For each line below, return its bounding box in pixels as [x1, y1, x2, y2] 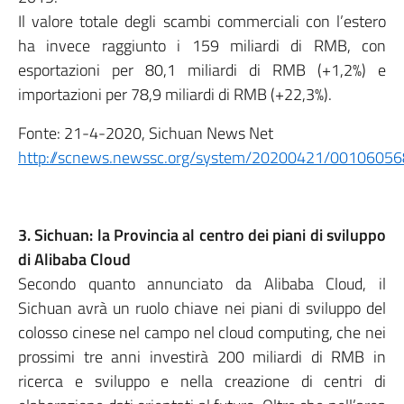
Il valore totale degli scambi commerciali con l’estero [18, 9, 386, 33]
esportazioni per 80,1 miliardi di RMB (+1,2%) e [18, 58, 386, 82]
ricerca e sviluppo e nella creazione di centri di [18, 369, 386, 393]
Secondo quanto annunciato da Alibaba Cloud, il [18, 271, 386, 296]
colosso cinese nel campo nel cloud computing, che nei [18, 320, 386, 344]
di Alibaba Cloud [18, 247, 131, 271]
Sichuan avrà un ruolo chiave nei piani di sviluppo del [18, 296, 386, 320]
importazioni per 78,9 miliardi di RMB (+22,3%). [18, 82, 332, 106]
